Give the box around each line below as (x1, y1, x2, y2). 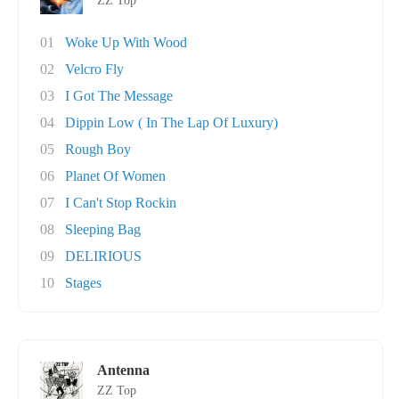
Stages (65, 275, 102, 290)
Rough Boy (65, 142, 131, 157)
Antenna (97, 362, 150, 378)
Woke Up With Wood (65, 35, 187, 50)
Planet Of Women (65, 168, 166, 183)
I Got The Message (65, 88, 173, 103)
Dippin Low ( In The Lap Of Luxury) (65, 115, 278, 130)
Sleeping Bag (65, 222, 141, 237)
